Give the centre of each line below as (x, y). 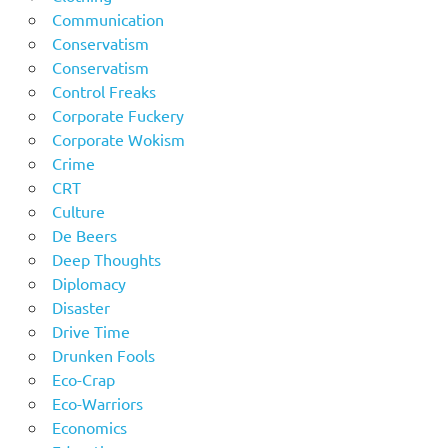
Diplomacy (88, 282)
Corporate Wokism (118, 138)
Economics (89, 426)
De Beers (84, 234)
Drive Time (90, 330)
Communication (107, 18)
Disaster (80, 306)
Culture (78, 210)
